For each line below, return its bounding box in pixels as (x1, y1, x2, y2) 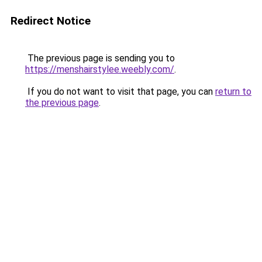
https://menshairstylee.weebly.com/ (25, 64, 174, 75)
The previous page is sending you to (25, 53, 175, 64)
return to (215, 86, 251, 97)
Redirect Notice (11, 14, 91, 27)
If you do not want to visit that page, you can (25, 86, 215, 97)
